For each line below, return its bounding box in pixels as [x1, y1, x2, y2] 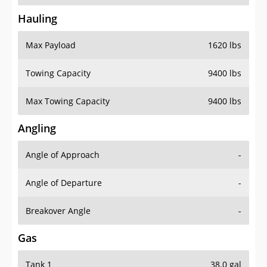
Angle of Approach [26, 149, 100, 161]
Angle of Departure [26, 177, 102, 189]
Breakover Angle [26, 205, 91, 217]
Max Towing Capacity [26, 95, 110, 107]
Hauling [18, 11, 57, 26]
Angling [18, 121, 56, 136]
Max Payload [26, 39, 76, 51]
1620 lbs [208, 39, 241, 51]
